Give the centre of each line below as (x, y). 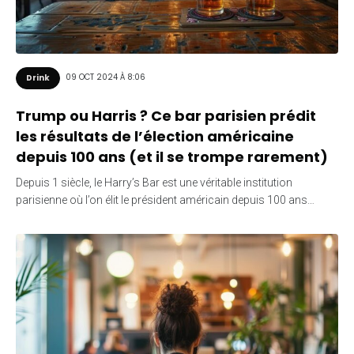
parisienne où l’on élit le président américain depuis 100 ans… (165, 200)
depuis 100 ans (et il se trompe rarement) (172, 156)
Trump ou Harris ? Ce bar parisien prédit (166, 115)
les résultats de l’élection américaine (155, 136)
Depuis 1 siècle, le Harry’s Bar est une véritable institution (154, 182)
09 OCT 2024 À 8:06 (105, 77)
